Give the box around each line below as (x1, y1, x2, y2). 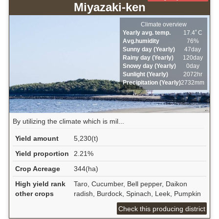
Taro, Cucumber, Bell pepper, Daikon (73, 179, 187, 188)
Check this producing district (118, 204, 206, 213)
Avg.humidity (123, 38, 160, 45)
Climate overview (140, 21, 187, 28)
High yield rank (15, 179, 66, 188)
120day (182, 54, 203, 62)
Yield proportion (15, 149, 69, 157)
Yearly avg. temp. (123, 29, 171, 37)
